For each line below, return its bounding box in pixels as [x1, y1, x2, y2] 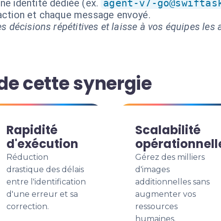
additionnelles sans [135, 177, 210, 186]
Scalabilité [135, 122, 201, 138]
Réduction [6, 152, 48, 162]
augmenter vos [135, 189, 196, 199]
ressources [135, 202, 178, 211]
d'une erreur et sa [6, 189, 78, 199]
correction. [6, 202, 49, 211]
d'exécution [6, 136, 78, 152]
